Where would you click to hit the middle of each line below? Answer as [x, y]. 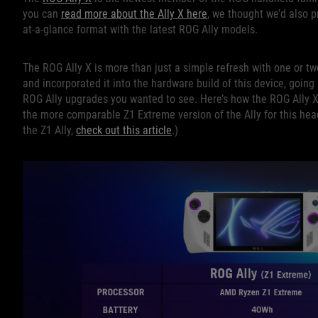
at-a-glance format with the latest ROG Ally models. [140, 30]
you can [42, 14]
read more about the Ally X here [134, 14]
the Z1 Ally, [49, 131]
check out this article [124, 131]
